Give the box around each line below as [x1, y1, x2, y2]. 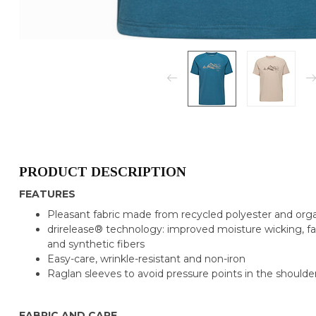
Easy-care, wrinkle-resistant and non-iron [47, 253, 245, 266]
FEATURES [19, 187, 75, 200]
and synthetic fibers [47, 238, 145, 251]
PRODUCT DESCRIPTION [19, 164, 186, 179]
